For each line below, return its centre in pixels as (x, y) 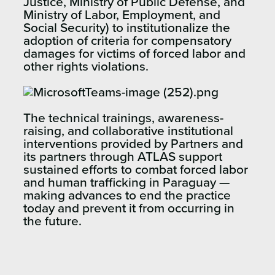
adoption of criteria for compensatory (127, 41)
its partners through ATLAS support (123, 157)
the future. (54, 221)
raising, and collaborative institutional (128, 131)
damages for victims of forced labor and (134, 53)
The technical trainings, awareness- (123, 118)
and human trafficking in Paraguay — (127, 182)
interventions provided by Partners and (133, 144)
